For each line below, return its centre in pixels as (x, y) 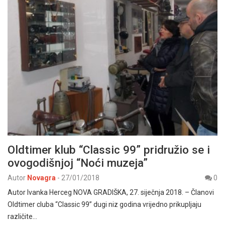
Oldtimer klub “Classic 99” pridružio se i (109, 149)
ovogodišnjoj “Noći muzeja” (78, 162)
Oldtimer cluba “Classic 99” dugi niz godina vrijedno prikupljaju (104, 204)
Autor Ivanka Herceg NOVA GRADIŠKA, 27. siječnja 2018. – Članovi (111, 192)
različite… (22, 216)
